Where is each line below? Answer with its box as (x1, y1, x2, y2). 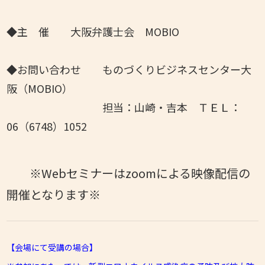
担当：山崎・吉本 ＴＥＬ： (7, 99, 241, 115)
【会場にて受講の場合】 (7, 241, 98, 253)
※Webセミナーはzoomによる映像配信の (30, 164, 251, 182)
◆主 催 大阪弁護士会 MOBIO (7, 23, 180, 39)
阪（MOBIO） (7, 80, 73, 96)
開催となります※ (7, 185, 101, 203)
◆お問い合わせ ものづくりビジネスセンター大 (7, 61, 252, 77)
